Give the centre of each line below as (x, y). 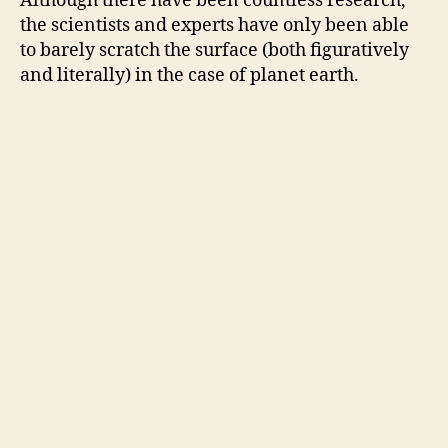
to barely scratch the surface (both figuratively (214, 51)
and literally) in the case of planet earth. (189, 76)
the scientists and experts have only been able (214, 26)
